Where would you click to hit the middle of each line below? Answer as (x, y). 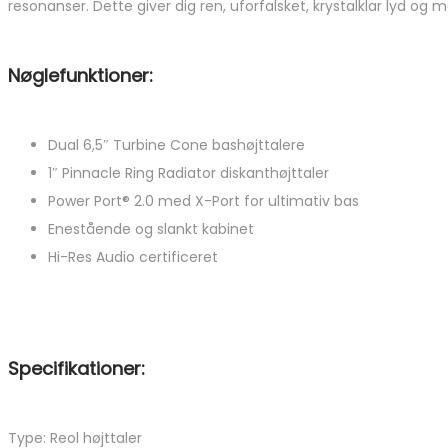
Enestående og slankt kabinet (151, 229)
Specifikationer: (76, 369)
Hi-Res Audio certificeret (133, 257)
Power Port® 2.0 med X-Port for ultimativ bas (203, 201)
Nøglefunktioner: (80, 76)
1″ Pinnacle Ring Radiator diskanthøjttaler (188, 173)
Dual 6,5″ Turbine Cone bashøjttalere (176, 145)
